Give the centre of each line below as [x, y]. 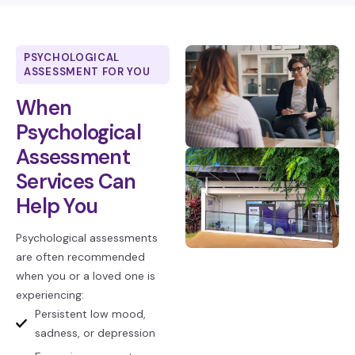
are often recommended [80, 257]
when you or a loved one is [86, 276]
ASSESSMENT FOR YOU [87, 72]
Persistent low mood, [90, 314]
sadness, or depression [95, 333]
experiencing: [50, 295]
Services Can [76, 181]
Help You [57, 206]
